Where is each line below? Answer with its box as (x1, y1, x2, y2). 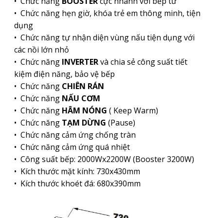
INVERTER (61, 56, 100, 68)
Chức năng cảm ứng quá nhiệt (20, 142, 130, 153)
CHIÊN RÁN (59, 81, 104, 92)
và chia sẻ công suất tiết (100, 56, 187, 68)
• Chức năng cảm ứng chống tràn (14, 129, 136, 141)
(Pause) (106, 117, 135, 128)
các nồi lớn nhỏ (14, 44, 69, 55)
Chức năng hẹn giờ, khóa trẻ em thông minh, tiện (20, 8, 200, 19)
